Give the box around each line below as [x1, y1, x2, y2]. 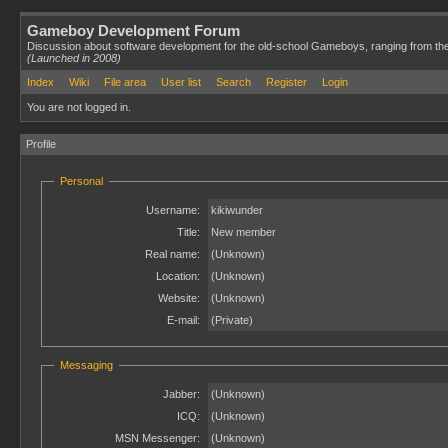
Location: [156, 270, 200, 282]
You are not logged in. [27, 101, 131, 113]
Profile [26, 138, 56, 150]
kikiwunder [211, 204, 263, 216]
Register [266, 76, 307, 88]
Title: [177, 226, 200, 238]
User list [161, 76, 201, 88]
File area [104, 76, 146, 88]
